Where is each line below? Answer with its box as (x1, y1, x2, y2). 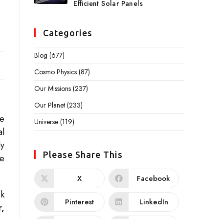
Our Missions (34, 84, 71, 93)
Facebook (137, 173, 170, 184)
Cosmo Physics (34, 67, 77, 77)
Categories (43, 28, 92, 38)
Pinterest (65, 196, 94, 207)
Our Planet (34, 100, 65, 110)
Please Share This (43, 150, 123, 159)
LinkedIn (139, 196, 168, 207)
